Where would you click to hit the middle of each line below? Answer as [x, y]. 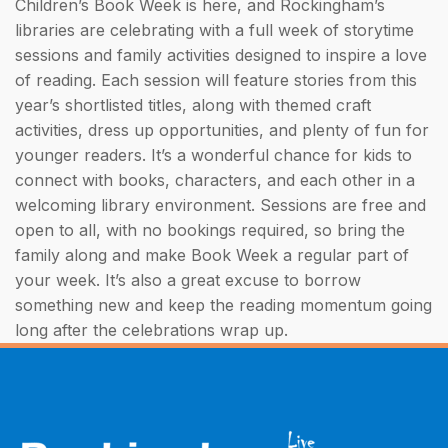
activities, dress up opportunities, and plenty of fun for [222, 130]
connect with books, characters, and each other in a [215, 180]
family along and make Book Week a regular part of [212, 255]
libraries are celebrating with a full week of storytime [214, 30]
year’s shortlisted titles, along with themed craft [193, 105]
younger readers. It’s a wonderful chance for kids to [213, 155]
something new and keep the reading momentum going [223, 305]
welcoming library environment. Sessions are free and [220, 205]
